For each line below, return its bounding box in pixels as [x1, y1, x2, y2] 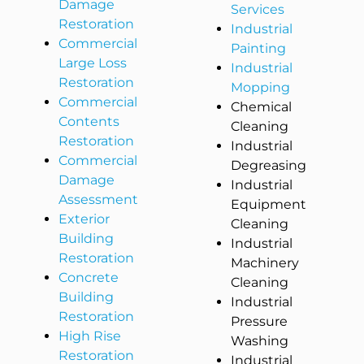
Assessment [58, 192, 139, 208]
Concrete [58, 270, 119, 286]
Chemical [231, 99, 292, 115]
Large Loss [58, 55, 128, 71]
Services [231, 2, 285, 18]
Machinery [231, 255, 300, 271]
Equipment [231, 197, 307, 213]
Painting [231, 41, 287, 57]
